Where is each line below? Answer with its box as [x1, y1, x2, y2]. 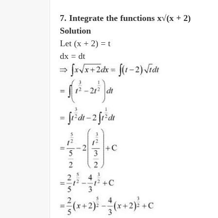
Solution [60, 26, 91, 36]
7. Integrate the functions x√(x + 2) [60, 13, 193, 23]
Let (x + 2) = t [60, 38, 113, 48]
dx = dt [60, 51, 88, 61]
